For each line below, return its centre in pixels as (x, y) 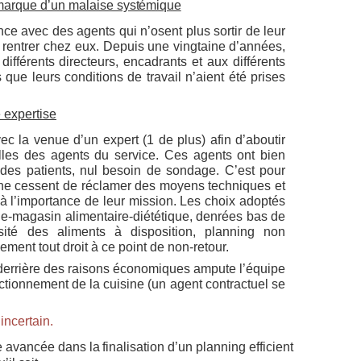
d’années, (257, 46)
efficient (272, 347)
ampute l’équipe (239, 269)
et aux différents (239, 62)
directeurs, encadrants (123, 62)
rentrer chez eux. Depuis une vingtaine (114, 46)
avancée (30, 347)
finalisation (134, 347)
